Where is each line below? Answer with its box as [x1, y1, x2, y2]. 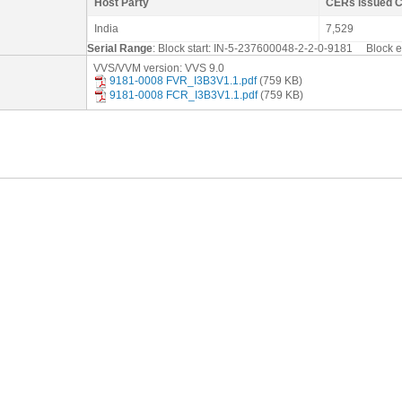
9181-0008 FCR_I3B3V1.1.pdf [109, 89, 258, 102]
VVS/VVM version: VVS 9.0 [93, 62, 224, 74]
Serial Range [87, 42, 153, 55]
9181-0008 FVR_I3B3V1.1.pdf [109, 74, 257, 88]
